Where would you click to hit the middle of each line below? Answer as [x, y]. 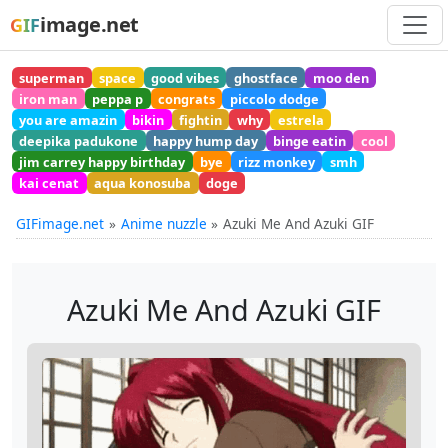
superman [52, 77]
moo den [340, 77]
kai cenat [49, 183]
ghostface [265, 77]
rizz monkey [276, 161]
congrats [186, 98]
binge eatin [309, 140]
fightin [200, 119]
